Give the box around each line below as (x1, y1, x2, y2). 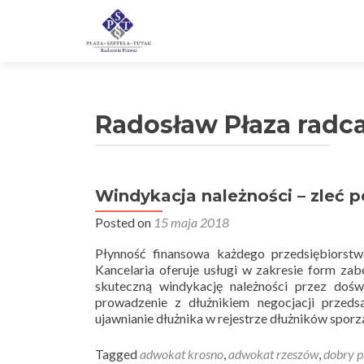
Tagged (95, 346, 140, 362)
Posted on (95, 214, 154, 230)
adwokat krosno (140, 346, 223, 362)
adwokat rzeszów (228, 346, 318, 362)
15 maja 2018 (154, 214, 229, 230)
